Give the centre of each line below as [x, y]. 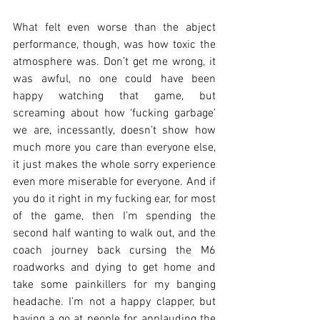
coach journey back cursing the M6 [114, 250]
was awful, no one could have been [114, 79]
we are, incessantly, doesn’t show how [114, 130]
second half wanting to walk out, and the [114, 233]
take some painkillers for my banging [114, 285]
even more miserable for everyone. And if [114, 182]
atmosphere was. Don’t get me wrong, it [114, 62]
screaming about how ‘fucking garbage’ [114, 113]
